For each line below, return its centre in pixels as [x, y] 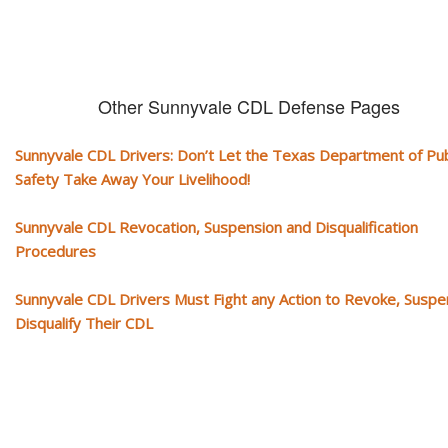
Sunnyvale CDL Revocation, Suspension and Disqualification [216, 226]
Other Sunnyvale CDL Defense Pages [248, 105]
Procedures [55, 250]
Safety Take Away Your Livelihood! [132, 178]
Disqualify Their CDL [84, 322]
